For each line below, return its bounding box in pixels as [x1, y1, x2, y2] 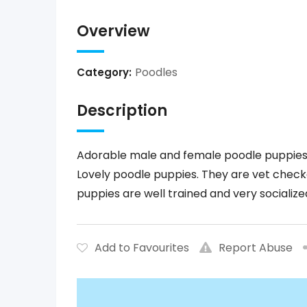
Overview [77, 21, 150, 42]
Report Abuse [219, 240, 293, 256]
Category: [77, 65, 132, 79]
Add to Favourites [95, 240, 189, 256]
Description [77, 100, 167, 121]
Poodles [135, 64, 177, 80]
